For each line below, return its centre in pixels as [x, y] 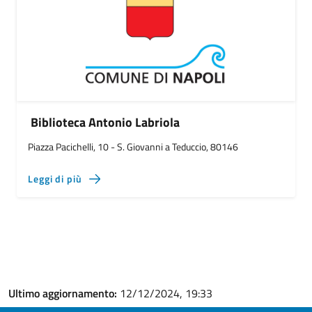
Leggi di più [55, 179]
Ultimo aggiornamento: [64, 293]
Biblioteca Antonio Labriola [105, 122]
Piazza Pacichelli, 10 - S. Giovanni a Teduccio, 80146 [133, 147]
